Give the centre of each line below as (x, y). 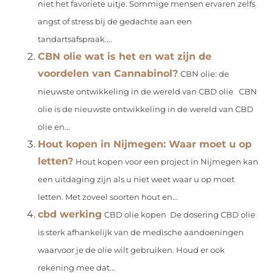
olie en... (54, 127)
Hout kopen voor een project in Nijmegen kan (167, 162)
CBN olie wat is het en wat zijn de (125, 57)
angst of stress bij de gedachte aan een (115, 22)
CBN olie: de (205, 74)
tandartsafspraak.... (75, 40)
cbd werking (70, 214)
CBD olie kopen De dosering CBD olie (180, 215)
